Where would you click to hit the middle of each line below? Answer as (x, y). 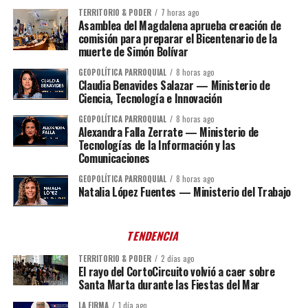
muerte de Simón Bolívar (133, 51)
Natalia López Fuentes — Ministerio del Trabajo (184, 191)
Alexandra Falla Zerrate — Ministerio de (168, 132)
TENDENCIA (154, 235)
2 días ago (177, 258)
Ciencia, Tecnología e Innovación (150, 98)
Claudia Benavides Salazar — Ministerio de (174, 85)
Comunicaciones (114, 158)
